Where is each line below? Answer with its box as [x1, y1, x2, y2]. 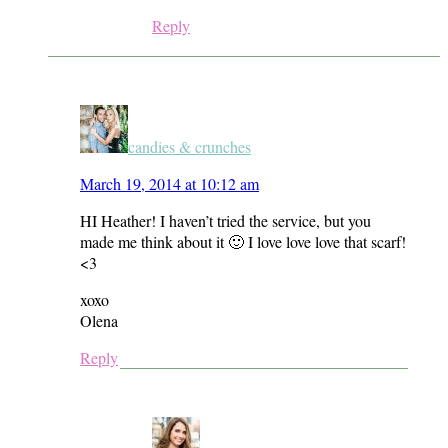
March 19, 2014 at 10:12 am [80, 172, 259, 194]
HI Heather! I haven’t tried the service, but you [80, 209, 371, 231]
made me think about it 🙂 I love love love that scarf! [80, 230, 406, 252]
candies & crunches [128, 135, 251, 157]
